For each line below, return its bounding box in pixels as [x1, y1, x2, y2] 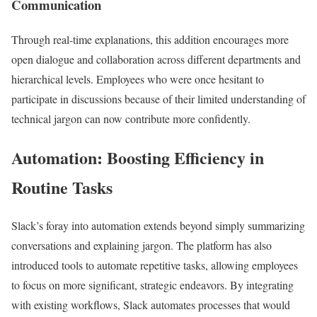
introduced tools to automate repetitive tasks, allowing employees [11, 258, 298, 273]
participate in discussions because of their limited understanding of [11, 91, 306, 106]
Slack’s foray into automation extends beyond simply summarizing [11, 218, 305, 234]
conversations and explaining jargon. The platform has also [11, 238, 272, 253]
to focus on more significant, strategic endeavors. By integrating [11, 277, 294, 293]
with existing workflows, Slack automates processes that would [11, 297, 290, 313]
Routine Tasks [11, 174, 113, 200]
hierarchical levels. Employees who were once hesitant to [11, 71, 264, 86]
